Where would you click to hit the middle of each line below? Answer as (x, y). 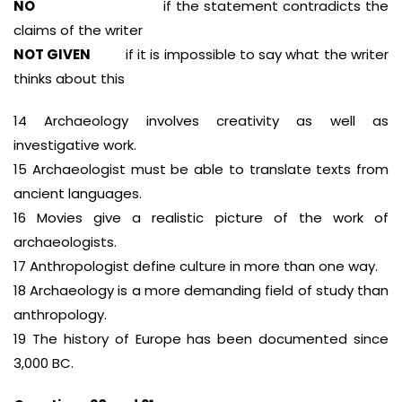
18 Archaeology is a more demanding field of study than (201, 290)
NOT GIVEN (52, 54)
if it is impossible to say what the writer (240, 54)
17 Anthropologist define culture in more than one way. (196, 266)
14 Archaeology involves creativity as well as (201, 121)
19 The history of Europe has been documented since (201, 339)
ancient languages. (78, 193)
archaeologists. (65, 242)
